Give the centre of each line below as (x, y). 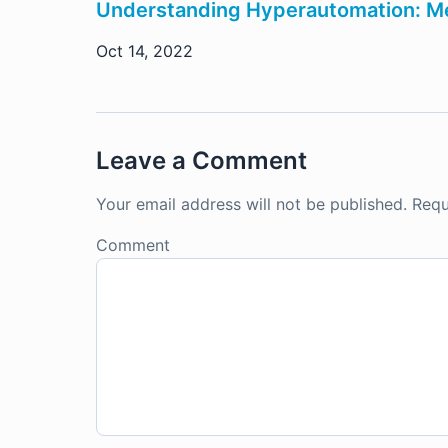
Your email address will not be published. (251, 204)
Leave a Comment (201, 160)
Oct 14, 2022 (144, 51)
